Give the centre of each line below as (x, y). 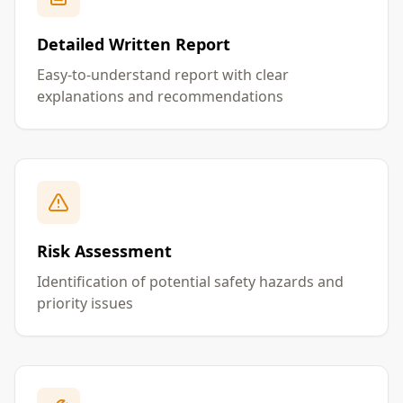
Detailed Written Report (134, 44)
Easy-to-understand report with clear (163, 75)
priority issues (85, 303)
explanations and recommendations (160, 96)
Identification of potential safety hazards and (190, 282)
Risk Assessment (104, 251)
